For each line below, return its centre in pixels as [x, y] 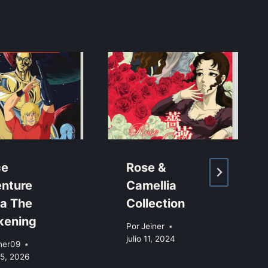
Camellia [152, 185]
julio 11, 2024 [151, 239]
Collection [156, 203]
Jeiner [153, 226]
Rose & [146, 167]
